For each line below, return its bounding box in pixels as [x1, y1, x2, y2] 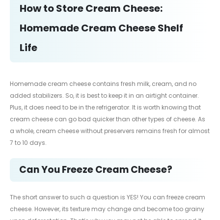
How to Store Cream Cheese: [20, 1, 163, 16]
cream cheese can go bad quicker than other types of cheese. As [10, 115, 205, 124]
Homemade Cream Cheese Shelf [20, 21, 183, 35]
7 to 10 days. [10, 138, 47, 147]
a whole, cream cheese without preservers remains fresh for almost [10, 127, 210, 136]
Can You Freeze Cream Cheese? [19, 163, 172, 177]
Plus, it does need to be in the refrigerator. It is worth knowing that [10, 103, 201, 112]
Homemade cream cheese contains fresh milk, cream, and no [10, 80, 196, 88]
